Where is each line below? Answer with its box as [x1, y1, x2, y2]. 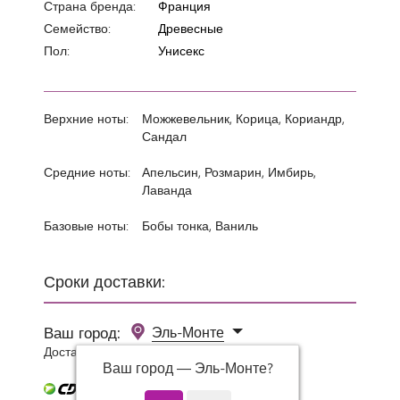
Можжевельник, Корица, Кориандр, [142, 109, 345, 127]
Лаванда [142, 180, 192, 198]
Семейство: [44, 19, 111, 37]
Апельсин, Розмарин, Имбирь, [142, 162, 316, 180]
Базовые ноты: [44, 216, 129, 234]
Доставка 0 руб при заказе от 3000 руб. [44, 342, 272, 360]
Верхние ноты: [44, 109, 129, 127]
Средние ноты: [44, 162, 130, 180]
